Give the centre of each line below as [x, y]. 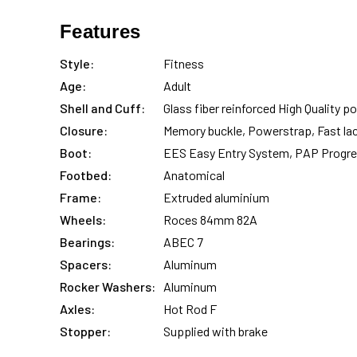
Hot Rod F [190, 309]
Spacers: [86, 264]
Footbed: [86, 175]
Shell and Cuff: [102, 108]
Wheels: [83, 220]
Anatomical [194, 175]
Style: [77, 63]
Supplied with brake [216, 331]
